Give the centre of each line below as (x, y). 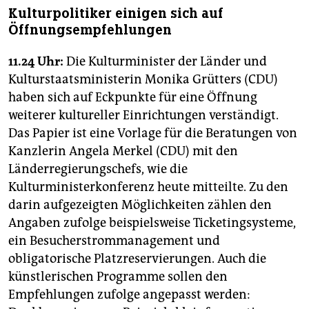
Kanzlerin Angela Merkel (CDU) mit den (123, 151)
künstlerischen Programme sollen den (118, 277)
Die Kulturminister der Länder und (165, 62)
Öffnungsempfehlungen (90, 30)
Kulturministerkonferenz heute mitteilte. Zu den (148, 187)
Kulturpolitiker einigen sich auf (116, 14)
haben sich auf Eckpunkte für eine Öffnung (133, 98)
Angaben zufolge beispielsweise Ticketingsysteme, (152, 223)
